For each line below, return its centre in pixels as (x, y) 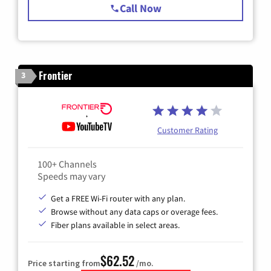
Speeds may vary (71, 176)
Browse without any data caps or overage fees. (134, 211)
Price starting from (64, 263)
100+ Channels (67, 164)
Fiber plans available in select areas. (115, 225)
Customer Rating (188, 130)
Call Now (141, 8)
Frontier (56, 76)
